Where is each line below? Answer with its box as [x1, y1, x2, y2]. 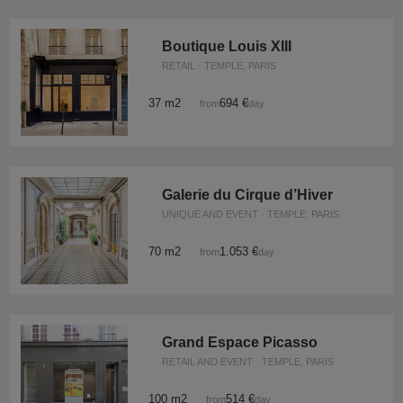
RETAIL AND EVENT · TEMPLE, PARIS [161, 356, 334, 368]
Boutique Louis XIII [161, 39, 291, 55]
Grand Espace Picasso [161, 335, 318, 351]
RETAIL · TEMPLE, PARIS [161, 60, 276, 72]
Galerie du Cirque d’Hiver [161, 186, 333, 202]
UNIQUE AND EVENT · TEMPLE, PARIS [161, 208, 339, 219]
